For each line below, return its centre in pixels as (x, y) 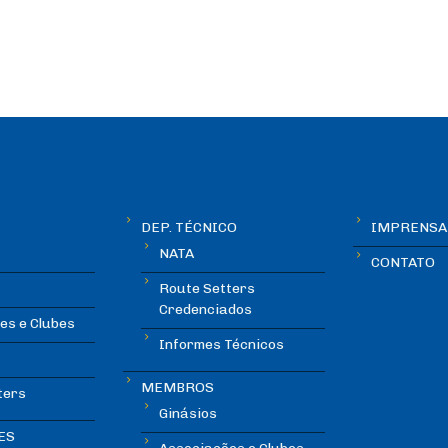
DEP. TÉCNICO (189, 228)
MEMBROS (178, 388)
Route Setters (207, 289)
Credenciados (206, 310)
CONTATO (402, 263)
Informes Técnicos (222, 345)
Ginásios (188, 414)
